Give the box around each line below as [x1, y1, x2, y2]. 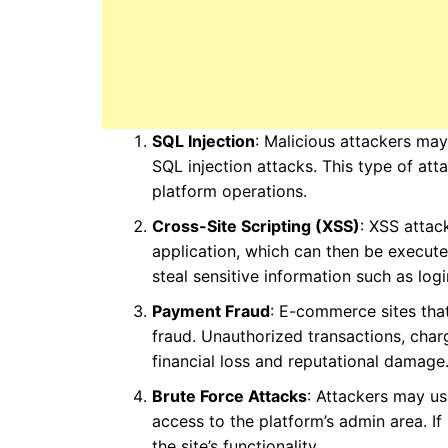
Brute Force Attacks [152, 386, 307, 407]
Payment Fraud [152, 301, 270, 322]
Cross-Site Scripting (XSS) [152, 216, 360, 237]
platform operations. [152, 181, 307, 202]
